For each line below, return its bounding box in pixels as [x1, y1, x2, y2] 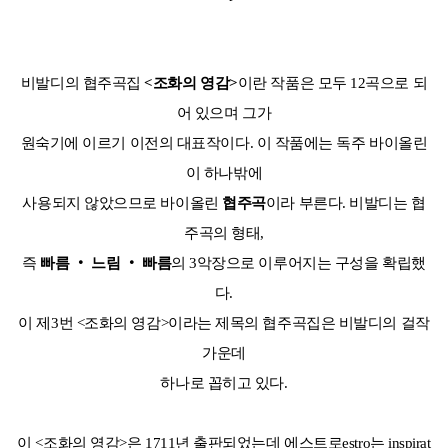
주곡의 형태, [184, 225, 264, 242]
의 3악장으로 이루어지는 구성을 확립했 [171, 255, 426, 272]
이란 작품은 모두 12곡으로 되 [237, 75, 428, 92]
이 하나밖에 [185, 165, 263, 182]
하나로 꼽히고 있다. [160, 375, 288, 392]
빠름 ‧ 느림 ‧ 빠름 [40, 255, 172, 272]
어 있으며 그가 [176, 105, 272, 122]
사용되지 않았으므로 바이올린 [22, 195, 223, 212]
